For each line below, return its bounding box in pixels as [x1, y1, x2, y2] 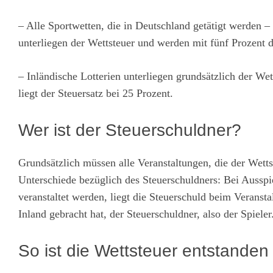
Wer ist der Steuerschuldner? [18, 120, 241, 140]
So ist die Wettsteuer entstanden [18, 241, 269, 260]
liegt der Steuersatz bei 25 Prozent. [18, 87, 173, 99]
